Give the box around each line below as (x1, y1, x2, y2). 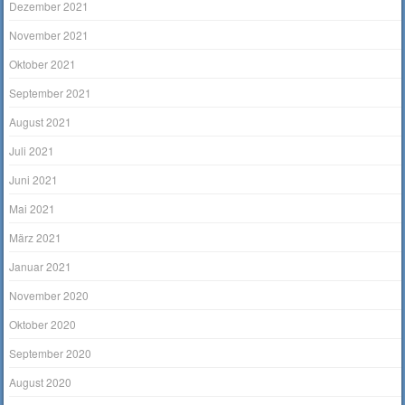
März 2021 (9, 229, 62, 245)
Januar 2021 (9, 258, 72, 274)
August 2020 (9, 373, 72, 390)
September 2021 (9, 84, 92, 100)
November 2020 (9, 287, 89, 303)
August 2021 (9, 113, 72, 129)
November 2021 (9, 26, 89, 42)
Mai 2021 (9, 200, 56, 216)
